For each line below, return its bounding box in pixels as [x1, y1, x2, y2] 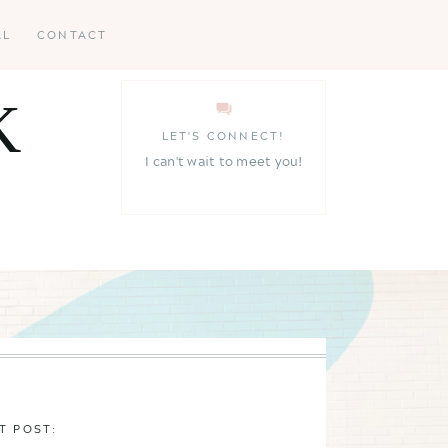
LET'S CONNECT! [161, 127, 286, 144]
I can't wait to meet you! [145, 151, 303, 171]
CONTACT [37, 26, 108, 43]
